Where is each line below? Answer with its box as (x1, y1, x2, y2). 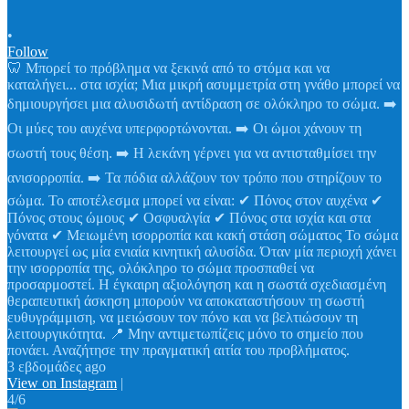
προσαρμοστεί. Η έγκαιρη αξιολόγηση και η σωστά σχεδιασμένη (7, 277, 386, 293)
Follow (7, 44, 48, 60)
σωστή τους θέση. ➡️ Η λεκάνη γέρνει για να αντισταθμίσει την (7, 145, 376, 162)
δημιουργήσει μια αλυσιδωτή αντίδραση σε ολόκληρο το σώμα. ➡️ (7, 96, 397, 112)
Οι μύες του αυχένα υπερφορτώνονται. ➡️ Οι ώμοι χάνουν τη (7, 121, 362, 137)
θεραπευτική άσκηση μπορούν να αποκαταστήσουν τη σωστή (7, 293, 364, 309)
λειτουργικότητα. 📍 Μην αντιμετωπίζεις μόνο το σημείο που (7, 326, 363, 342)
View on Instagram (7, 375, 117, 392)
